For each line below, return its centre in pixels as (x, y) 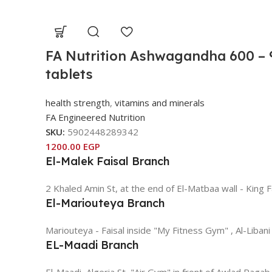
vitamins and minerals (160, 102)
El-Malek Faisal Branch (107, 161)
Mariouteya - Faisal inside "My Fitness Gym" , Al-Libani (158, 230)
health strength (78, 102)
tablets (69, 74)
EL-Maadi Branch (92, 245)
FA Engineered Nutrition (95, 117)
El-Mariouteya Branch (105, 203)
